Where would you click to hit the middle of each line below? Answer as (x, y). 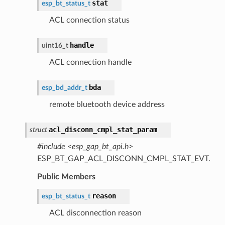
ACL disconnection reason (95, 213)
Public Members (66, 177)
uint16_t (55, 45)
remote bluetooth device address (107, 104)
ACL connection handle (90, 62)
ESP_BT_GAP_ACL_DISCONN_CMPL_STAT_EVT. (124, 158)
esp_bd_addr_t (64, 87)
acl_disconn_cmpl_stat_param (103, 129)
